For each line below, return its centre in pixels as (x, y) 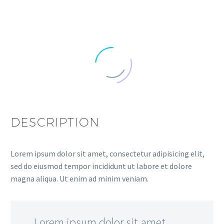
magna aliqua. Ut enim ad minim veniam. (79, 179)
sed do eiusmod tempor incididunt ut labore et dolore (101, 166)
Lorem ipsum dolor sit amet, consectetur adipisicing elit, (107, 154)
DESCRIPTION (55, 122)
